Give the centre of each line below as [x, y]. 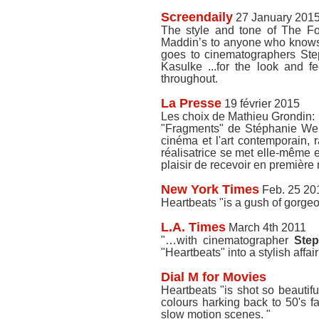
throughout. [189, 79]
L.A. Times [193, 227]
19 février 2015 [261, 104]
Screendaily [197, 17]
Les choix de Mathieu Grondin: [238, 116]
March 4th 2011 [266, 228]
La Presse [191, 103]
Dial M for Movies [214, 277]
